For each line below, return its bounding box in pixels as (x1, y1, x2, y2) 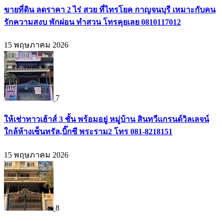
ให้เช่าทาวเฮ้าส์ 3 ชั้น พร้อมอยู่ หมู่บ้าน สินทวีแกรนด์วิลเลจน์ (4, 115, 209, 124)
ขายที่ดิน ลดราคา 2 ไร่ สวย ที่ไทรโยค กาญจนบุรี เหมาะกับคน (4, 5, 216, 14)
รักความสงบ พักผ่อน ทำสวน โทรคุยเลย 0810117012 (4, 17, 181, 26)
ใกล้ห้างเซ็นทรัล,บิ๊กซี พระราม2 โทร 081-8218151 (4, 127, 172, 136)
